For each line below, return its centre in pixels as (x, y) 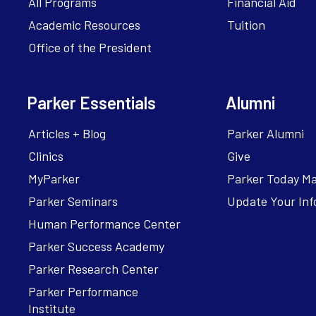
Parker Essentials (91, 103)
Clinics (46, 156)
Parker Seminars (73, 201)
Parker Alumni (266, 134)
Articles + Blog (67, 134)
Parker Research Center (93, 269)
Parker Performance (83, 292)
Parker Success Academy (96, 247)
